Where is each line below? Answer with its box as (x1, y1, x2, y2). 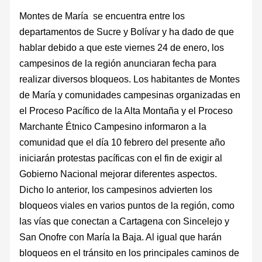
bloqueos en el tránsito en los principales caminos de (19, 247, 240, 258)
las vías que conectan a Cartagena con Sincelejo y (19, 216, 230, 227)
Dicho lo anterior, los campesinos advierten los (19, 184, 213, 195)
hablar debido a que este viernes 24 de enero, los (19, 42, 225, 53)
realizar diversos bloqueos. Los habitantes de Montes (19, 74, 240, 85)
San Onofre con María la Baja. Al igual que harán (19, 232, 222, 243)
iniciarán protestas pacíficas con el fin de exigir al (19, 153, 223, 164)
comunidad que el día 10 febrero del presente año (19, 137, 226, 148)
